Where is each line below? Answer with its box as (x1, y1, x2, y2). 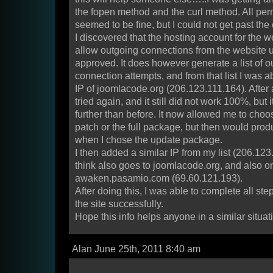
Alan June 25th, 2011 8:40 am (72, 244, 200, 255)
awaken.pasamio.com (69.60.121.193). (75, 173, 243, 184)
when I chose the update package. (75, 135, 222, 146)
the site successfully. (75, 199, 163, 210)
